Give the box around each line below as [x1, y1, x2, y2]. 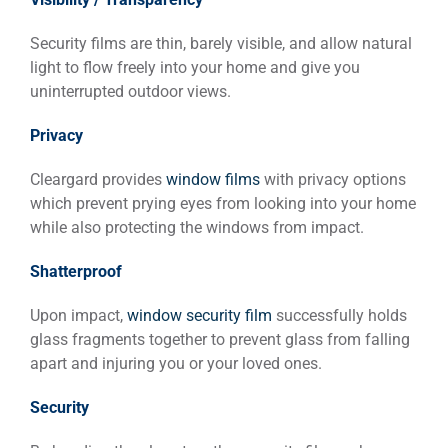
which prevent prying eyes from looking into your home [30, 193, 416, 213]
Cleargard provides [30, 169, 166, 189]
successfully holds [272, 305, 407, 325]
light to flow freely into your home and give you [30, 57, 360, 77]
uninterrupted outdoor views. [30, 81, 231, 101]
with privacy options [260, 169, 406, 189]
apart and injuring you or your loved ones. [30, 353, 322, 373]
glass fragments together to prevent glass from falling [30, 329, 410, 349]
